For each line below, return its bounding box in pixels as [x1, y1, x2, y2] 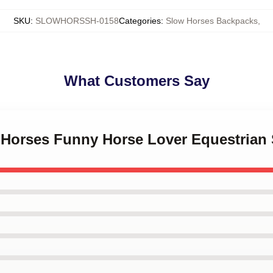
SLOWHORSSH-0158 [35, 16, 119, 26]
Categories [118, 16, 161, 26]
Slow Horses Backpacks [165, 16, 258, 26]
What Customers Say [63, 73, 210, 89]
